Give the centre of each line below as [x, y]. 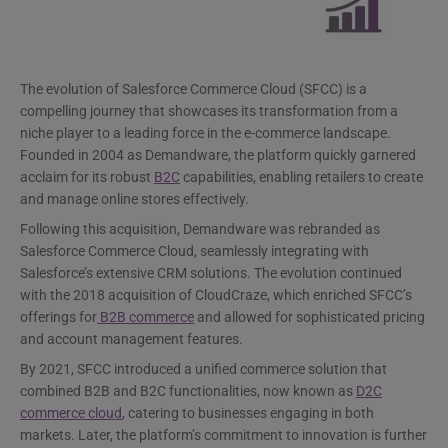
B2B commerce [145, 317]
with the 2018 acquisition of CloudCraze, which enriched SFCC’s [216, 295]
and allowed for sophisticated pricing [309, 317]
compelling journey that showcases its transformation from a [209, 111]
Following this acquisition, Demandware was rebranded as [200, 229]
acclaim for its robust [87, 177]
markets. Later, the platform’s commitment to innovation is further [223, 435]
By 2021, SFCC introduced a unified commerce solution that [203, 369]
